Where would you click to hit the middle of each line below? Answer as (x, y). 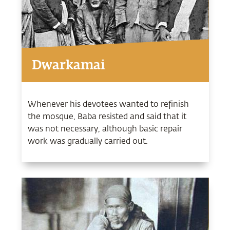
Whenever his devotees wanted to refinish (108, 103)
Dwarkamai (68, 66)
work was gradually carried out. (88, 140)
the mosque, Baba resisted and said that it (107, 116)
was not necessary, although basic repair (105, 128)
